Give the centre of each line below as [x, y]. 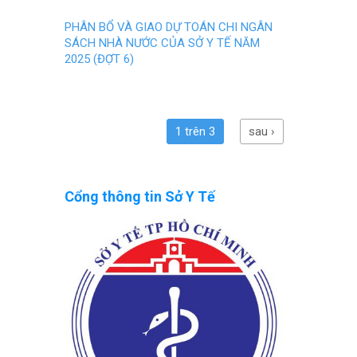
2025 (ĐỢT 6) [99, 59]
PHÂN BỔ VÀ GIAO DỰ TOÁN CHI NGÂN [169, 27]
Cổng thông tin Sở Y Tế [140, 197]
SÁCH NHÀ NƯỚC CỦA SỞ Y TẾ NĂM [162, 43]
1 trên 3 [195, 132]
